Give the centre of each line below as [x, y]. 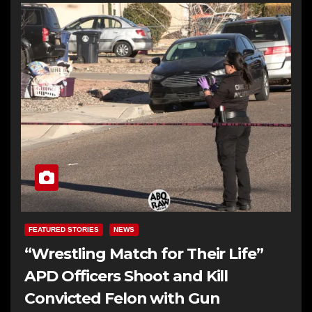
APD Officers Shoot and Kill [126, 276]
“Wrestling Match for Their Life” [144, 253]
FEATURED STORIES [64, 229]
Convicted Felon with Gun [122, 298]
